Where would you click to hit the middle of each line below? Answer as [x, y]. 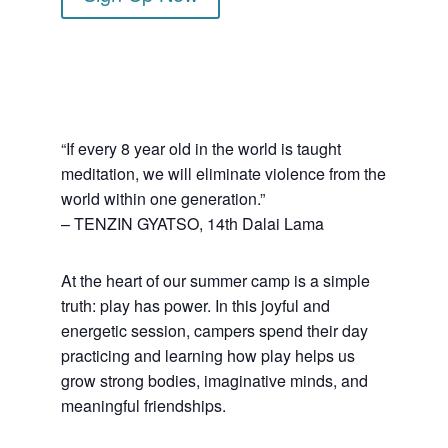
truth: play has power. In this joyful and [195, 306]
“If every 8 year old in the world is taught [200, 149]
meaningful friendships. [143, 406]
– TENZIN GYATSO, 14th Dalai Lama [192, 224]
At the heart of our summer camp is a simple [215, 281]
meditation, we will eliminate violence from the [223, 174]
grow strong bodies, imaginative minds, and [214, 381]
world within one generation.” [162, 199]
